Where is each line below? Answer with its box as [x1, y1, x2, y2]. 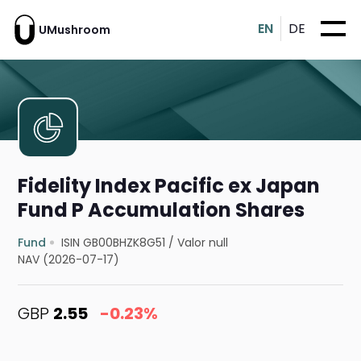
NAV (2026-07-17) [18, 251, 120, 268]
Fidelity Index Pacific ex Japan [18, 172, 321, 200]
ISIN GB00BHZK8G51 [61, 234, 166, 251]
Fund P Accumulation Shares [18, 197, 305, 224]
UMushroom [39, 21, 110, 38]
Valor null [177, 234, 229, 251]
